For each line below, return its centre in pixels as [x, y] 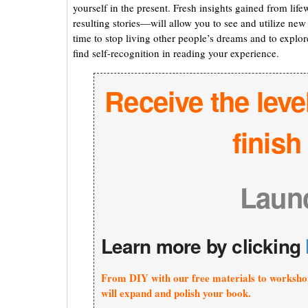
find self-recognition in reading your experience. [176, 53]
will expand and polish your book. [176, 293]
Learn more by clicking [203, 246]
